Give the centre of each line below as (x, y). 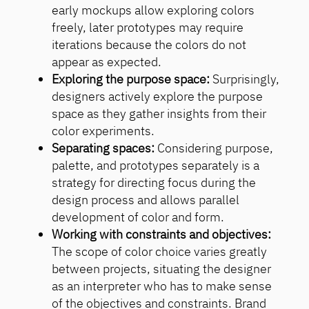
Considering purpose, (214, 148)
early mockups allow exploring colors (153, 10)
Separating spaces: (103, 148)
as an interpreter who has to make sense (162, 286)
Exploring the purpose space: (131, 79)
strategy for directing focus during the (154, 183)
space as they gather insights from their (159, 114)
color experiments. (103, 131)
